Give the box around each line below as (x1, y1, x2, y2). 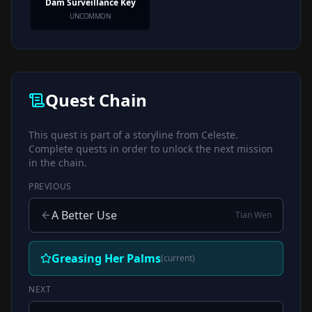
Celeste (201, 127, 235, 141)
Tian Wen (235, 208, 272, 221)
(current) (161, 251, 195, 264)
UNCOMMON (70, 10, 111, 21)
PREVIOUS (29, 180, 72, 192)
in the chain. (29, 155, 87, 169)
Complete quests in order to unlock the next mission (29, 141, 273, 155)
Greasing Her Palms (52, 250, 161, 266)
